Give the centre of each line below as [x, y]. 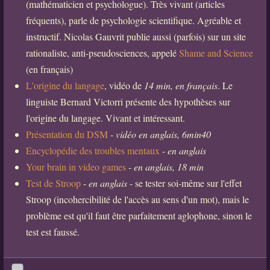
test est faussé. [52, 231]
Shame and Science [216, 52]
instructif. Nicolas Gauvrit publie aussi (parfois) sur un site [136, 36]
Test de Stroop [53, 183]
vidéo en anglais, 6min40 [163, 134]
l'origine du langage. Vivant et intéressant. [105, 118]
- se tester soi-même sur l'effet [184, 183]
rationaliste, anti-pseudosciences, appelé [102, 52]
